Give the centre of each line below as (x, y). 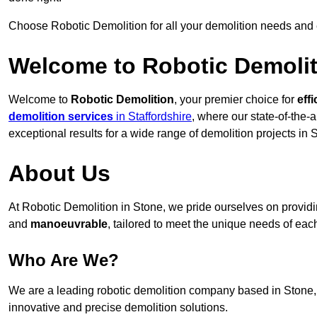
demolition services (61, 117)
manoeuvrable (69, 224)
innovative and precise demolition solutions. (118, 308)
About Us (59, 174)
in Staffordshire (152, 117)
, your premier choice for (236, 100)
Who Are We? (64, 260)
